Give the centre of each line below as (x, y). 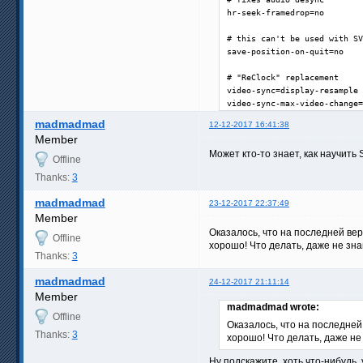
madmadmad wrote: (273, 307)
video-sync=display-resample (293, 90)
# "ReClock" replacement (283, 77)
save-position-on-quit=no (285, 51)
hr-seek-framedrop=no (275, 12)
